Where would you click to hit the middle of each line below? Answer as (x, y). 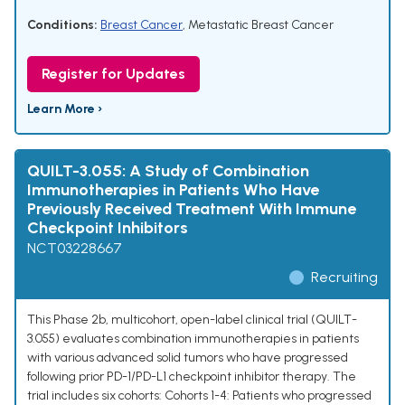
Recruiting (344, 278)
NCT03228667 (75, 249)
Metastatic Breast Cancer (261, 25)
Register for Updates (113, 74)
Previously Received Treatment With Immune (192, 209)
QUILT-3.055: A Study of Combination (168, 171)
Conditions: (62, 25)
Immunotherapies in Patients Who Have (173, 190)
